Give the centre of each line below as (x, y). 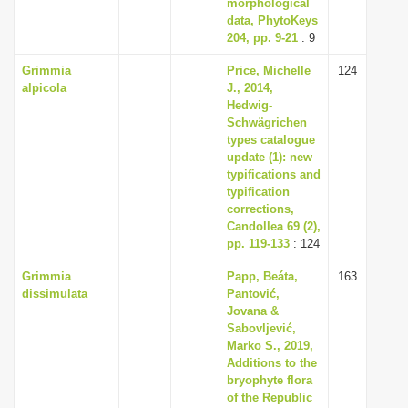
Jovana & (253, 311)
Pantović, (253, 294)
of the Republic (270, 398)
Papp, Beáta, (262, 276)
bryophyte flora (270, 380)
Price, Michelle (269, 71)
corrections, (260, 209)
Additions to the (272, 363)
